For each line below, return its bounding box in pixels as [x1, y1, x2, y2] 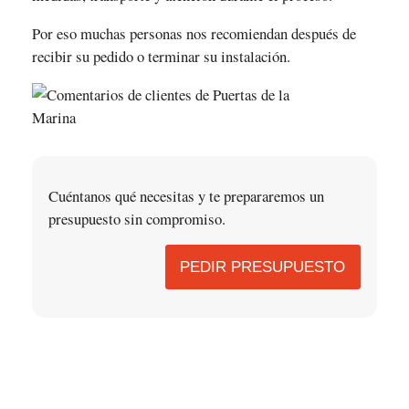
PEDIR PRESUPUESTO [180, 258, 346, 277]
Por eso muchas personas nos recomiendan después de [31, 23, 356, 45]
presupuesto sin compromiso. [47, 207, 225, 229]
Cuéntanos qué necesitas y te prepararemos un [47, 184, 324, 206]
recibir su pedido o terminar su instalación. [31, 46, 290, 68]
